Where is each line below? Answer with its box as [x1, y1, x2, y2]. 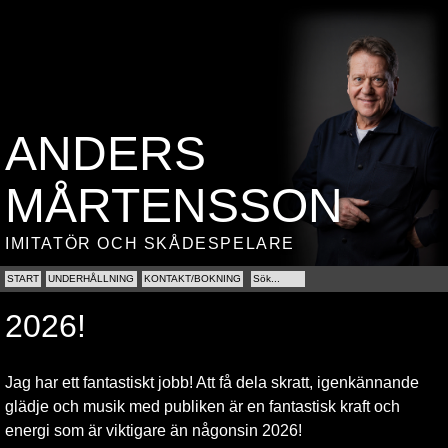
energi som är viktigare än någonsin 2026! [5, 422, 302, 440]
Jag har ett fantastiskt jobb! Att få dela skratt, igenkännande [5, 374, 419, 392]
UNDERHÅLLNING [48, 273, 135, 285]
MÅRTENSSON [5, 179, 343, 232]
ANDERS [5, 127, 206, 180]
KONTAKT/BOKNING [143, 273, 241, 285]
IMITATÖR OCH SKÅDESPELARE [5, 235, 295, 252]
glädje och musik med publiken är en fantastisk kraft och [5, 398, 400, 416]
